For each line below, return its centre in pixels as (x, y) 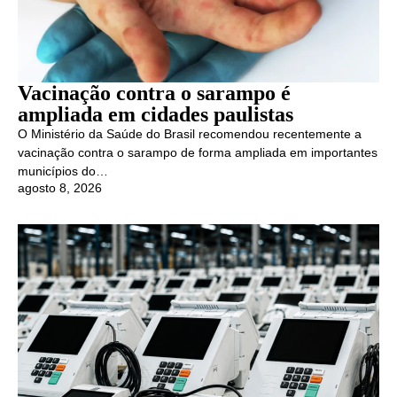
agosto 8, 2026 (60, 187)
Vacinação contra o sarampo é (154, 93)
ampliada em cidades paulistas (156, 115)
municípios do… (63, 171)
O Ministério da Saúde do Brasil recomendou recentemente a (190, 134)
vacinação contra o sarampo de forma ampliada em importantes (198, 153)
